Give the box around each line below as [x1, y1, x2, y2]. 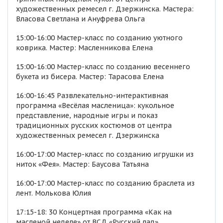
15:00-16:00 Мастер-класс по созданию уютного [16, 33, 183, 42]
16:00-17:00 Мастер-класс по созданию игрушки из [16, 150, 194, 159]
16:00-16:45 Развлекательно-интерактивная [16, 91, 168, 100]
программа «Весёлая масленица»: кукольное [16, 101, 174, 110]
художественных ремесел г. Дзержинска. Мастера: [16, 4, 194, 13]
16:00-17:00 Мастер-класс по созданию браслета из [16, 179, 195, 188]
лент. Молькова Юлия [16, 189, 91, 198]
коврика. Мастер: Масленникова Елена [16, 43, 153, 52]
